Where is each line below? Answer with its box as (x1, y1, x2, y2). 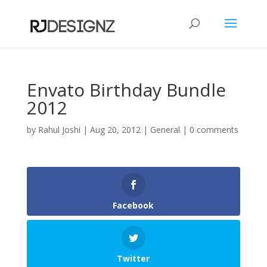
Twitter (117, 253, 150, 265)
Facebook (113, 200, 154, 211)
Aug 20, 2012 (89, 124, 141, 135)
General (150, 124, 180, 135)
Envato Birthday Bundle (26, 77, 226, 102)
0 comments (189, 124, 238, 135)
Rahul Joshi (38, 124, 80, 135)
